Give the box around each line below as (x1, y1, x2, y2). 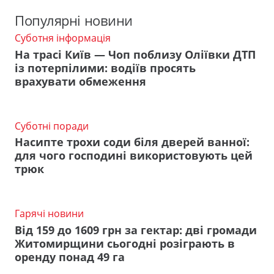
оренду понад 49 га (15, 249, 125, 264)
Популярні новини (15, 11, 133, 31)
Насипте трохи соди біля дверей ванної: (15, 135, 250, 150)
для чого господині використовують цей (15, 148, 253, 163)
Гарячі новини (15, 207, 84, 221)
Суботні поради (15, 119, 89, 133)
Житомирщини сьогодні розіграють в (15, 235, 235, 251)
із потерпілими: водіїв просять (15, 60, 196, 75)
